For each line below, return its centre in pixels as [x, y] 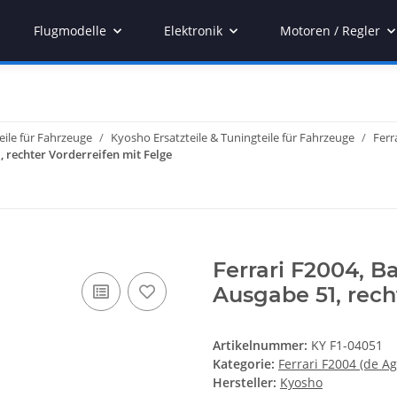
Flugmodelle [70, 31]
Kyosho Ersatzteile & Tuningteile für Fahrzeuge [233, 137]
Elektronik [193, 31]
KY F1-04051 [347, 346]
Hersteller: [245, 383]
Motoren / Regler [330, 31]
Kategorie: [245, 364]
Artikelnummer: [262, 346]
